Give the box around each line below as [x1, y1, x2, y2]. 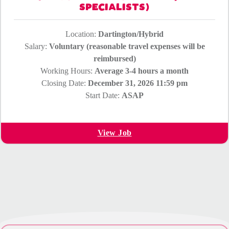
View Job [97, 128, 132, 138]
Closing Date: [41, 79, 88, 88]
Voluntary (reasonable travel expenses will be [49, 42, 205, 52]
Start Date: [85, 91, 122, 101]
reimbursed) [93, 54, 136, 64]
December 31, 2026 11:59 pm [88, 79, 188, 88]
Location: [65, 30, 98, 39]
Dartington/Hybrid [98, 30, 164, 39]
